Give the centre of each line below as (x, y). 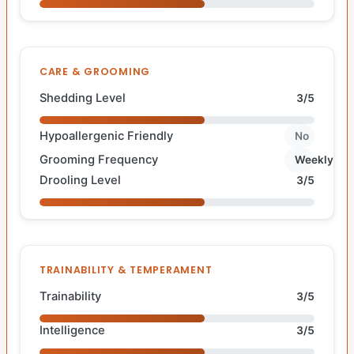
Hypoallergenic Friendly (106, 136)
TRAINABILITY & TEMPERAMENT (126, 269)
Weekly (314, 160)
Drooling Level (80, 180)
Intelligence (72, 330)
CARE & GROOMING (95, 71)
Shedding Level (83, 98)
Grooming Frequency (99, 160)
